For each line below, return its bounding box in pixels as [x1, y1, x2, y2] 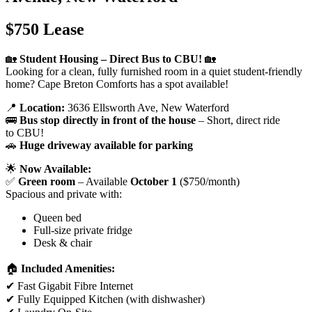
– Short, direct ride [196, 114, 280, 127]
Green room [18, 175, 75, 188]
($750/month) [177, 175, 240, 188]
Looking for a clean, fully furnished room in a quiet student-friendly [6, 65, 302, 78]
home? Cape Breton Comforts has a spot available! [6, 78, 228, 91]
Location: [19, 102, 65, 114]
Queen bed [33, 212, 81, 224]
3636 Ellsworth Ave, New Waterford [65, 102, 229, 114]
